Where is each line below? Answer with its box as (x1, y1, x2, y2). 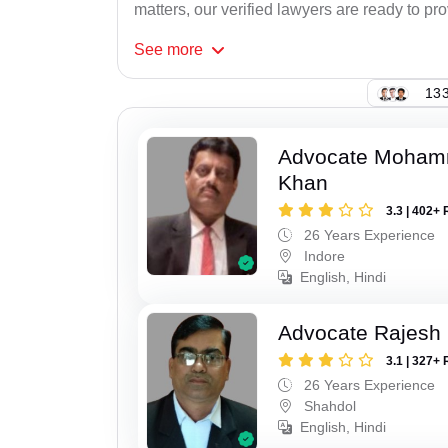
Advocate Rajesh (278, 321, 442, 345)
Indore (300, 248, 346, 265)
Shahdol (300, 398, 357, 415)
